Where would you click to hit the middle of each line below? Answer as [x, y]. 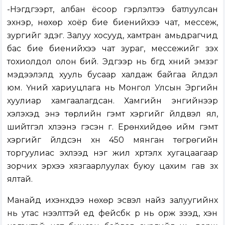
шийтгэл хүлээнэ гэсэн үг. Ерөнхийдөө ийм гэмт [113, 127]
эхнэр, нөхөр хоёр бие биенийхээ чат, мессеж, [113, 23]
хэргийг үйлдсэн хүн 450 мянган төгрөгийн [113, 140]
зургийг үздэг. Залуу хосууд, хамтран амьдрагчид [113, 36]
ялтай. [20, 179]
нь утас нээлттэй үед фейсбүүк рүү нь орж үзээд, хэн [113, 213]
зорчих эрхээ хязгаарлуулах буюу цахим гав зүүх [113, 166]
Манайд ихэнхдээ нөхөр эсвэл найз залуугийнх [113, 200]
